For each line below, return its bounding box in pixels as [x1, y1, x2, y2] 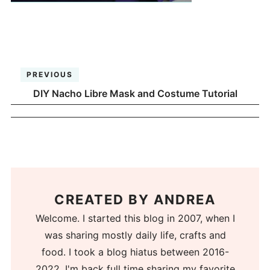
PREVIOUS [27, 69, 74, 79]
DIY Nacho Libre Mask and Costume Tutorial [33, 87, 237, 99]
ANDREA [154, 192, 216, 208]
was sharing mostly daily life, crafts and [44, 229, 226, 242]
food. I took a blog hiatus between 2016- [41, 246, 229, 259]
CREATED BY [54, 192, 154, 208]
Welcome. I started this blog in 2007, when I [35, 212, 235, 225]
